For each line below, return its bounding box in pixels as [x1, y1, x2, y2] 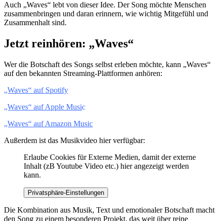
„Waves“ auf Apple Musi [4, 103, 82, 111]
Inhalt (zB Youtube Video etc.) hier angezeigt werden [24, 162, 189, 171]
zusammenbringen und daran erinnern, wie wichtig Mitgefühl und [4, 9, 208, 18]
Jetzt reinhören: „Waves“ [4, 37, 134, 50]
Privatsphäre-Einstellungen [28, 189, 104, 197]
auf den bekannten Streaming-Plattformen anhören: [4, 69, 162, 78]
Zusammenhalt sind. [4, 18, 67, 27]
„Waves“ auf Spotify [4, 86, 68, 95]
